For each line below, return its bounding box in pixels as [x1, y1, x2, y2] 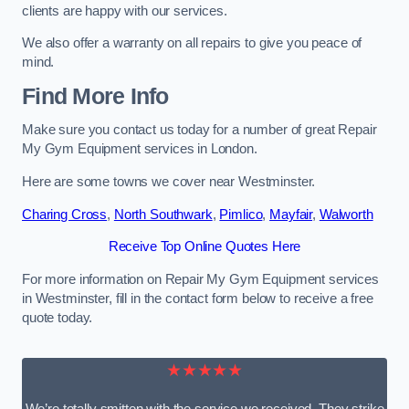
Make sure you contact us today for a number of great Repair [22, 122, 377, 138]
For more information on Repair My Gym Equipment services [22, 271, 379, 287]
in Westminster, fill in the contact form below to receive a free [22, 290, 373, 306]
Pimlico [219, 206, 263, 222]
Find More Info [22, 83, 169, 109]
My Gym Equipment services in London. [22, 142, 257, 157]
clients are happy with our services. [22, 3, 227, 18]
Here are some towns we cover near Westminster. [22, 174, 316, 190]
